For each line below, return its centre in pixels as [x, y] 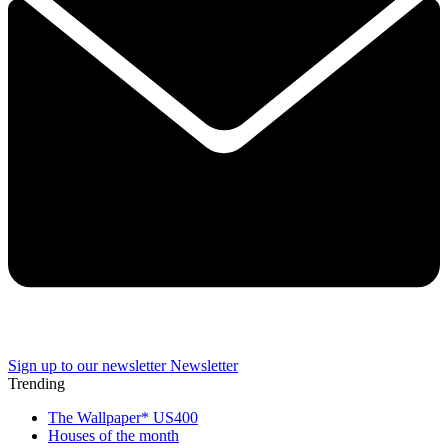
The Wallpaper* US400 [123, 417]
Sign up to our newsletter [87, 365]
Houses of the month [113, 435]
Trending [36, 383]
